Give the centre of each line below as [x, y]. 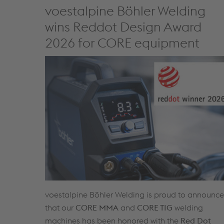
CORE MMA [97, 207]
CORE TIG [155, 207]
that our [60, 207]
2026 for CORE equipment [122, 43]
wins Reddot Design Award [123, 27]
